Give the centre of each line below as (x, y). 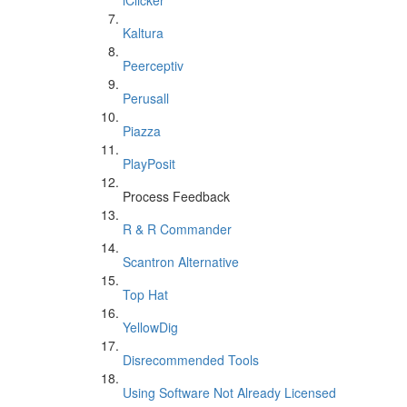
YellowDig (150, 327)
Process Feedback (176, 196)
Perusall (146, 98)
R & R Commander (177, 229)
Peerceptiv (153, 65)
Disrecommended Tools (191, 360)
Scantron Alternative (181, 262)
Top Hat (145, 294)
